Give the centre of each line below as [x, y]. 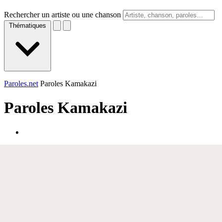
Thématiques [28, 26]
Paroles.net [21, 83]
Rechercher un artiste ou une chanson [62, 15]
